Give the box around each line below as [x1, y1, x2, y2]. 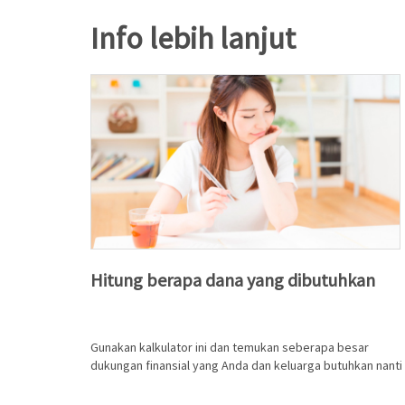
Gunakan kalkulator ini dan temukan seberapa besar [89, 339, 369, 356]
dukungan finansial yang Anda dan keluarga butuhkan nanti [89, 357, 402, 374]
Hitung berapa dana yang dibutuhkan [89, 268, 375, 292]
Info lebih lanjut [89, 19, 296, 58]
